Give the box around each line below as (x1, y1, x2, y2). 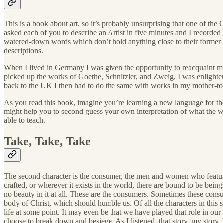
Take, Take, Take (4, 135, 91, 148)
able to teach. (4, 116, 45, 125)
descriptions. (4, 46, 43, 55)
